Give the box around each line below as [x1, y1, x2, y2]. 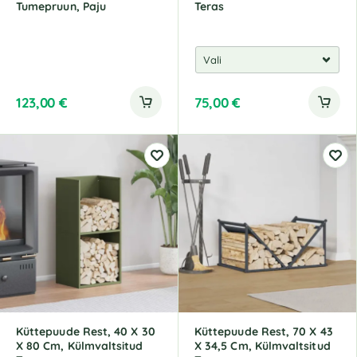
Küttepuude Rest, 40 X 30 [16, 324, 155, 339]
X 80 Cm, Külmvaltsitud [16, 339, 143, 353]
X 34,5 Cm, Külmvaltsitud [194, 339, 331, 353]
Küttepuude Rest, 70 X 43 [194, 324, 333, 339]
